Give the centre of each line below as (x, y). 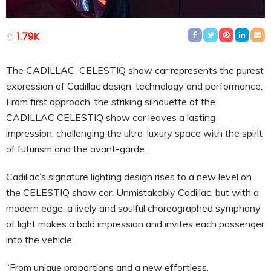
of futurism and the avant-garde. (76, 149)
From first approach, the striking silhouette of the (111, 101)
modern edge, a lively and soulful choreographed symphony (133, 208)
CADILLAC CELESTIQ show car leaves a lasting (111, 117)
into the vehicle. (40, 239)
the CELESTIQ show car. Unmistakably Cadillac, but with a (132, 192)
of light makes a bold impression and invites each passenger (135, 224)
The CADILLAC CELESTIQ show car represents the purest (135, 70)
